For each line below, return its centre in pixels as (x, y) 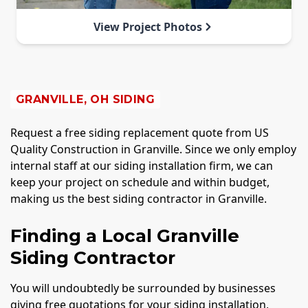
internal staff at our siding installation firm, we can (142, 165)
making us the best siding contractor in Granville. (139, 198)
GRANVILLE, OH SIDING (85, 99)
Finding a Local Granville (125, 235)
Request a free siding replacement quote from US (140, 132)
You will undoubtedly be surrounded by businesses (143, 288)
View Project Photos (148, 26)
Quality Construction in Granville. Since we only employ (153, 149)
